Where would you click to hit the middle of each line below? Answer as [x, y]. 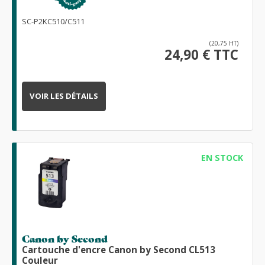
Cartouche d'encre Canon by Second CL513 [119, 250]
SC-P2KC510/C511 [53, 21]
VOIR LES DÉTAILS [64, 96]
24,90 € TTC [201, 54]
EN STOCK [222, 157]
